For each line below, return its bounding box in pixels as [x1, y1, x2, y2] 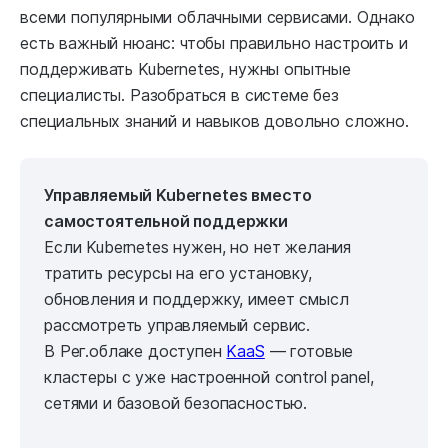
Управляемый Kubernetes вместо [44, 185, 312, 206]
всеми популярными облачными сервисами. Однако [20, 7, 415, 28]
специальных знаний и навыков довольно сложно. [20, 111, 409, 132]
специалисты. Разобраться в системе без [20, 85, 339, 106]
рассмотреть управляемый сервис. [44, 315, 311, 336]
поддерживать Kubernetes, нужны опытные [20, 59, 351, 80]
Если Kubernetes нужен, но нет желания [44, 237, 352, 258]
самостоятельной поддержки [44, 211, 288, 232]
